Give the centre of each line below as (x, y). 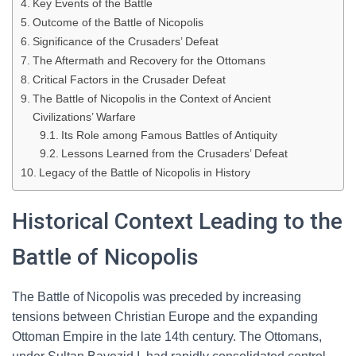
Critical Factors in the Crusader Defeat (129, 79)
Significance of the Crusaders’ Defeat (125, 41)
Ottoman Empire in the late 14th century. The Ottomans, (167, 337)
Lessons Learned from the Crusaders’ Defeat (174, 154)
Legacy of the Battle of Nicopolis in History (144, 172)
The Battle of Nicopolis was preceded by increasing (157, 297)
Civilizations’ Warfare (84, 117)
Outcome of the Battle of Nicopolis (118, 22)
